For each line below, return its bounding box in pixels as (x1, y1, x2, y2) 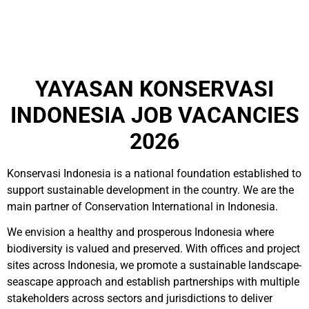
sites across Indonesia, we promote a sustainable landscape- (7, 259, 301, 272)
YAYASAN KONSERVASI (35, 76, 274, 102)
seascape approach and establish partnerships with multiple (7, 275, 299, 288)
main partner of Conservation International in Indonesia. (7, 200, 278, 213)
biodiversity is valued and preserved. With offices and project (7, 242, 300, 255)
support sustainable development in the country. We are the (7, 183, 294, 197)
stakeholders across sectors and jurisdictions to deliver (7, 292, 272, 305)
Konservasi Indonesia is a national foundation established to (7, 167, 301, 180)
